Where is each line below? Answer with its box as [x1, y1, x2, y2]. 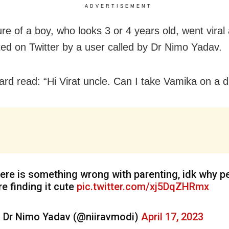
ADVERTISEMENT [84, 4, 152, 9]
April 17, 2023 [141, 211, 203, 223]
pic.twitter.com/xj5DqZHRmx [77, 180, 209, 193]
